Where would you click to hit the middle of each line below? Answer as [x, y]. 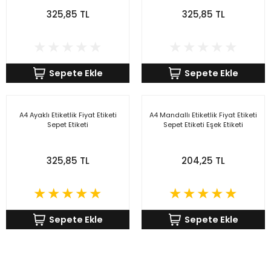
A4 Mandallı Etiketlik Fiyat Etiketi [203, 115]
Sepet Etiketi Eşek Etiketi [203, 125]
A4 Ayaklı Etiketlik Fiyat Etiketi [68, 115]
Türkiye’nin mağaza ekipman [90, 250]
